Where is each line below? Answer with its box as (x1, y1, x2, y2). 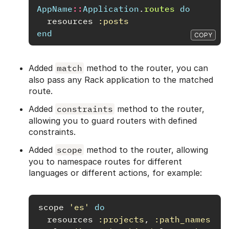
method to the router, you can (84, 62, 208, 73)
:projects (98, 214, 144, 224)
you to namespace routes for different (29, 156, 182, 167)
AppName (37, 3, 73, 14)
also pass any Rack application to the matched (29, 74, 213, 85)
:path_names (154, 214, 211, 224)
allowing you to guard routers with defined (29, 115, 197, 126)
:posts (98, 15, 129, 26)
